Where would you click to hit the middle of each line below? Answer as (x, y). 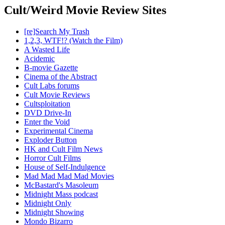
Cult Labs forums (52, 86)
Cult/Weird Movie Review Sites (85, 10)
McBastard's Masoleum (61, 185)
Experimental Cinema (59, 131)
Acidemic (39, 59)
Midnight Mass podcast (61, 194)
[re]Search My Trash (57, 32)
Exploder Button (50, 140)
